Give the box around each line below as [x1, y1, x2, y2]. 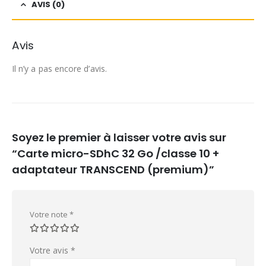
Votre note [30, 209, 69, 220]
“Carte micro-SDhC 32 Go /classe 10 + [12, 146, 220, 161]
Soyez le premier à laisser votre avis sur [12, 130, 226, 145]
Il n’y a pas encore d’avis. [12, 62, 107, 74]
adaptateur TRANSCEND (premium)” [12, 162, 214, 178]
